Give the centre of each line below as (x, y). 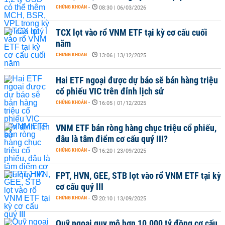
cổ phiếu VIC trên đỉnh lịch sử (110, 91)
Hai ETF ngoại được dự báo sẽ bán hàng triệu (137, 80)
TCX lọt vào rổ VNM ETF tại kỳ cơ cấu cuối (132, 32)
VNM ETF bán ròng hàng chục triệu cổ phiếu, (136, 128)
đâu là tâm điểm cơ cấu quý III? (112, 139)
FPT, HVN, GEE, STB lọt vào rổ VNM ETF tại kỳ (138, 176)
